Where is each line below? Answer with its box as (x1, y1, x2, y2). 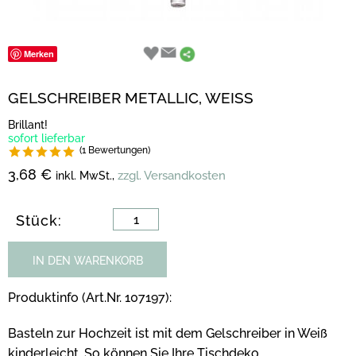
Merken (24, 48, 54, 60)
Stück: (16, 212, 62, 229)
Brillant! (8, 118, 48, 131)
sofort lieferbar (8, 132, 85, 145)
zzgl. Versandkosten (118, 168, 226, 183)
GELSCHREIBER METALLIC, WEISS (8, 89, 253, 106)
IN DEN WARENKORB (32, 254, 143, 267)
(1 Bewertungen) (79, 145, 150, 156)
